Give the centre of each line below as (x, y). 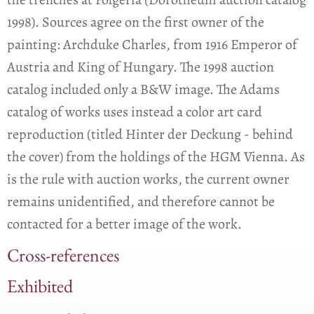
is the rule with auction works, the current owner (148, 179)
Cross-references (63, 259)
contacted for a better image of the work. (124, 224)
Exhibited (40, 290)
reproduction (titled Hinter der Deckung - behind (150, 134)
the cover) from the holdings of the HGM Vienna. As (156, 156)
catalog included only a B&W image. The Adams (143, 89)
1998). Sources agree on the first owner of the (136, 22)
